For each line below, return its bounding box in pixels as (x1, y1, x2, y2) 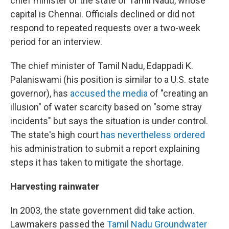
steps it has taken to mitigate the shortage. (10, 156, 184, 168)
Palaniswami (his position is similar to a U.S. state (10, 74, 209, 85)
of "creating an (148, 87, 208, 99)
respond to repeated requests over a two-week (10, 22, 200, 33)
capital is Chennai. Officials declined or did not (10, 8, 195, 19)
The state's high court (10, 129, 101, 140)
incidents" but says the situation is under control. (10, 115, 208, 126)
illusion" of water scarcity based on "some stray (10, 101, 202, 112)
